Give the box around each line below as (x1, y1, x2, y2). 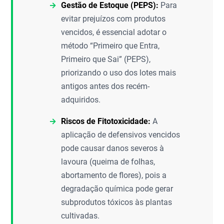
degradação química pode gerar (61, 184, 173, 193)
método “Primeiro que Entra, (61, 41, 160, 50)
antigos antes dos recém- (61, 81, 150, 91)
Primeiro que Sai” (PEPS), (61, 54, 151, 64)
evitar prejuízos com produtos (61, 14, 166, 23)
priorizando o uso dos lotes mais (61, 68, 176, 77)
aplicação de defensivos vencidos (61, 130, 180, 139)
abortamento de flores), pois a (61, 170, 167, 180)
